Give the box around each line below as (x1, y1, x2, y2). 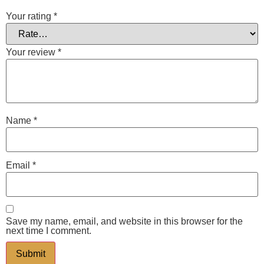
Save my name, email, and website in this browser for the (6, 216, 243, 227)
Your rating (6, 11, 54, 21)
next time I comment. (6, 226, 91, 236)
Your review (6, 47, 58, 57)
